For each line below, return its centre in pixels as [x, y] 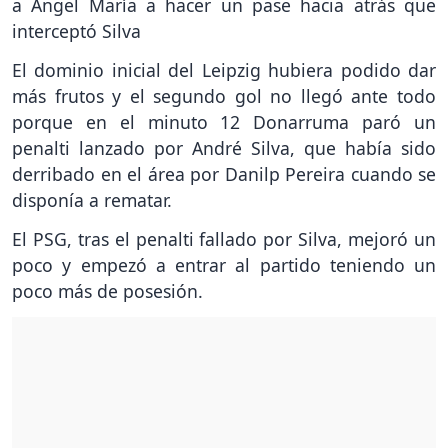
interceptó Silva [76, 31]
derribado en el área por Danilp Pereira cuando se [224, 174]
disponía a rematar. [92, 200]
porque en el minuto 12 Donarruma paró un [224, 122]
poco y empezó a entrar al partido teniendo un [224, 265]
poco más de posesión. [107, 291]
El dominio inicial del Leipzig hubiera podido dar [224, 70]
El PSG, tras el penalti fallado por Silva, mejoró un [224, 239]
